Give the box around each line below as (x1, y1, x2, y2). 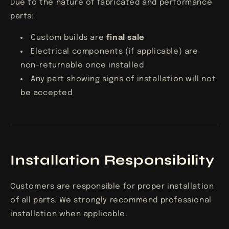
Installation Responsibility (10, 151, 215, 168)
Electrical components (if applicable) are (31, 47, 198, 56)
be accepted (20, 88, 73, 97)
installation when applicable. (10, 210, 128, 219)
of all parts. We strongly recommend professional (10, 196, 212, 205)
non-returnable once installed (20, 61, 144, 70)
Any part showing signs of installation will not (31, 75, 216, 83)
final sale (106, 33, 145, 42)
